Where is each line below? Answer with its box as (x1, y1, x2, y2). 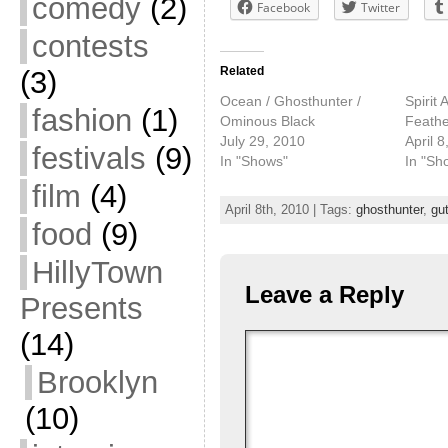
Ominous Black (219, 112, 315, 129)
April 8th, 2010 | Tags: (224, 202, 356, 218)
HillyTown (31, 255, 163, 290)
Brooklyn (36, 365, 158, 400)
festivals (31, 141, 146, 176)
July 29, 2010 (219, 132, 305, 149)
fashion (31, 103, 132, 138)
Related (219, 63, 264, 78)
